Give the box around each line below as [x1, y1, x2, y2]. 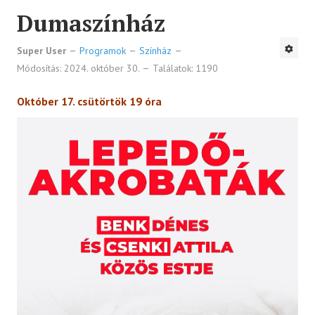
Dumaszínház [17, 8, 165, 38]
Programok [79, 44, 126, 57]
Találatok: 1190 [153, 61, 218, 75]
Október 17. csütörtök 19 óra [17, 94, 162, 108]
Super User [17, 44, 66, 57]
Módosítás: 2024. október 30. [17, 61, 142, 75]
